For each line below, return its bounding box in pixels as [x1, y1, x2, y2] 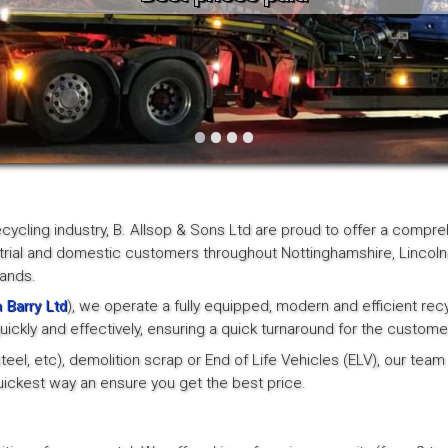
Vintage [28, 3, 79, 22]
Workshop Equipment [28, 43, 171, 62]
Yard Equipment [28, 83, 132, 102]
